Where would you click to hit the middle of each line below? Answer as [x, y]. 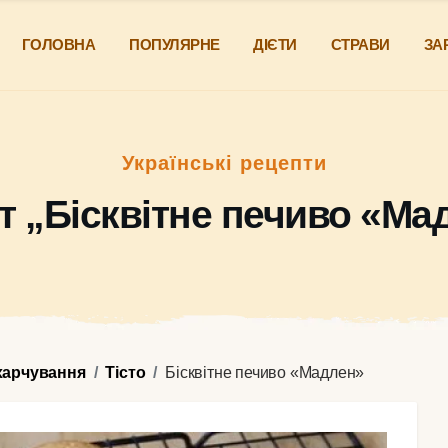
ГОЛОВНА [58, 44]
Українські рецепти [224, 162]
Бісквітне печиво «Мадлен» [265, 372]
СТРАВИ [360, 44]
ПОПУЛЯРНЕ [174, 44]
